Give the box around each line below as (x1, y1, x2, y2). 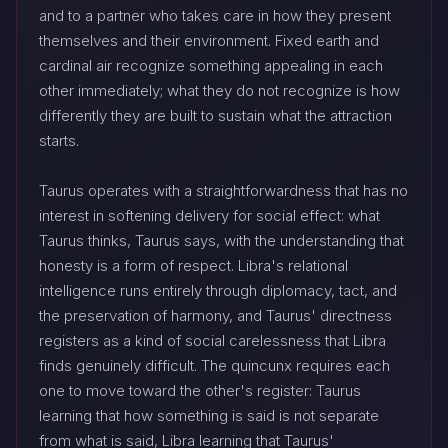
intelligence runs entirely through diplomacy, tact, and (39, 281, 397, 301)
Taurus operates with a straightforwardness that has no (39, 181, 408, 201)
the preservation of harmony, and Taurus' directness (39, 306, 392, 326)
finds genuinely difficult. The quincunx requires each (39, 356, 390, 376)
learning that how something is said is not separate (39, 406, 379, 426)
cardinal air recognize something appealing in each (39, 56, 383, 76)
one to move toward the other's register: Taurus (39, 381, 361, 401)
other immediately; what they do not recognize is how (39, 81, 400, 101)
